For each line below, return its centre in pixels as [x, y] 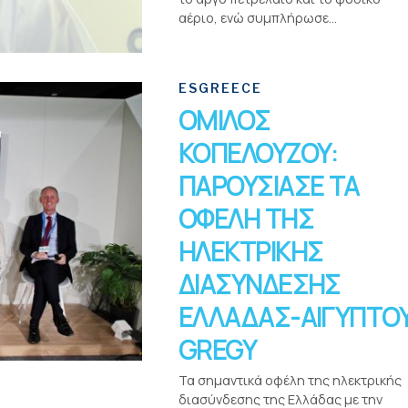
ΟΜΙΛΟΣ [224, 120]
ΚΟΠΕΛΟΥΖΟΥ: [258, 153]
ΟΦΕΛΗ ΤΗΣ [246, 219]
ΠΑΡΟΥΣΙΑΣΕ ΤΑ [269, 186]
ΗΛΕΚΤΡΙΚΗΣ [251, 251]
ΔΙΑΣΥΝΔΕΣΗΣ [260, 284]
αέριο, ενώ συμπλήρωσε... [258, 18]
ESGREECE [220, 88]
